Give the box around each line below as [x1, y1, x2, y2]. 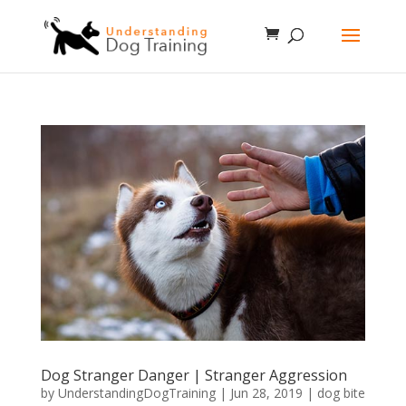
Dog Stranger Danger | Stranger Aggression [40, 365, 347, 386]
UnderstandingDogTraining [57, 384, 216, 402]
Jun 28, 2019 [229, 384, 303, 402]
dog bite [316, 384, 365, 402]
